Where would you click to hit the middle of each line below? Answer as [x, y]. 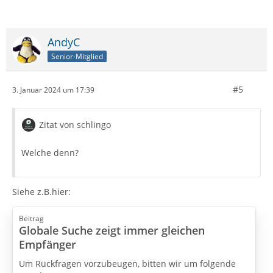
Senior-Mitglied [77, 56]
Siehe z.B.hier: [41, 192]
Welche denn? [50, 153]
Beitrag [31, 219]
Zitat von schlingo [75, 125]
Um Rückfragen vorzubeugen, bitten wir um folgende [127, 264]
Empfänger [48, 245]
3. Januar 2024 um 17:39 [53, 90]
